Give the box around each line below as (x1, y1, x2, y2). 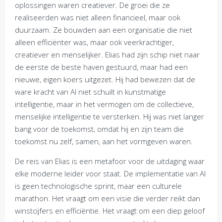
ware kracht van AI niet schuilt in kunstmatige (15, 87, 166, 97)
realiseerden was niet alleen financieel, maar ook (15, 12, 180, 22)
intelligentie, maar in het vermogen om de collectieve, (15, 99, 194, 109)
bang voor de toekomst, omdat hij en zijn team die (15, 124, 184, 134)
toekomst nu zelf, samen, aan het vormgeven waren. (15, 136, 193, 146)
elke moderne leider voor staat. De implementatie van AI (15, 168, 206, 178)
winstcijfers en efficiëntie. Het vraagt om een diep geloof (15, 206, 205, 216)
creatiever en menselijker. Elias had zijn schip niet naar (15, 50, 200, 59)
